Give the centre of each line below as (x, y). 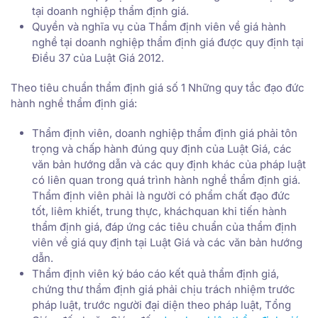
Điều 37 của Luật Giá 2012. (98, 58)
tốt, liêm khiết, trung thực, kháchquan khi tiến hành (159, 212)
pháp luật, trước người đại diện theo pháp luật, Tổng (161, 305)
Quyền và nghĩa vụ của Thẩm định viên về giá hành (159, 27)
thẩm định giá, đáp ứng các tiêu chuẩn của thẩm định (164, 227)
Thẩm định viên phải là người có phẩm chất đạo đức (161, 196)
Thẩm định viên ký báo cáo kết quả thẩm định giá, (155, 274)
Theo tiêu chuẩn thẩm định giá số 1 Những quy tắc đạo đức (158, 88)
